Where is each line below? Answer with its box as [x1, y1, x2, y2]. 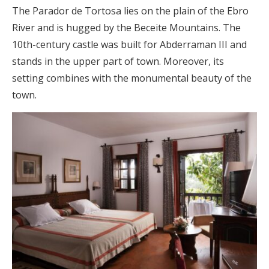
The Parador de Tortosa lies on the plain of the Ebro [12, 4, 249, 17]
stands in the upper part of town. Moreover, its [12, 54, 224, 68]
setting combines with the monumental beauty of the [12, 71, 252, 85]
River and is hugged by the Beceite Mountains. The [12, 20, 241, 34]
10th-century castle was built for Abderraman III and [12, 37, 247, 51]
